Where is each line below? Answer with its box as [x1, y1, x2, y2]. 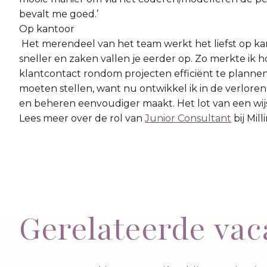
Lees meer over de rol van [19, 112, 145, 124]
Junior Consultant [145, 112, 231, 124]
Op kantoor [19, 23, 74, 35]
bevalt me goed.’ [19, 8, 98, 20]
